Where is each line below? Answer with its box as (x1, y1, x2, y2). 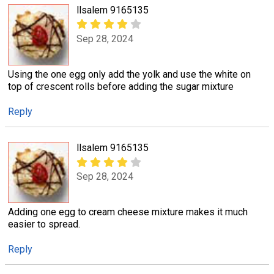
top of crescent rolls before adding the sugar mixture (8, 81, 234, 93)
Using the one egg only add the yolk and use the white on (8, 68, 251, 81)
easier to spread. (8, 218, 80, 231)
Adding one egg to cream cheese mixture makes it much (8, 206, 248, 218)
